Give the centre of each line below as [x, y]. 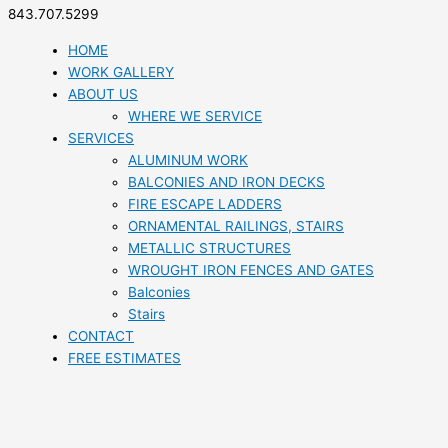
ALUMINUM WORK [188, 160]
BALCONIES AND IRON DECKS [226, 182]
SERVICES [101, 138]
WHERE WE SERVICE [195, 116]
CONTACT [101, 336]
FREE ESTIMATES [124, 358]
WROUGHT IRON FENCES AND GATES [251, 270]
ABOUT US [103, 94]
